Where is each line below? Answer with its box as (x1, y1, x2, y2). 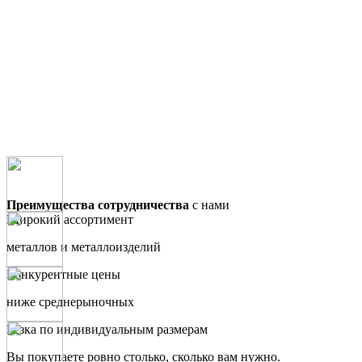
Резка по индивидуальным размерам (6, 322, 208, 336)
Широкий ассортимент (6, 212, 133, 226)
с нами (189, 197, 229, 212)
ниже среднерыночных (6, 294, 134, 309)
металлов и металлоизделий (6, 239, 161, 254)
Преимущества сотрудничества (6, 197, 189, 212)
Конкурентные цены (6, 267, 120, 281)
